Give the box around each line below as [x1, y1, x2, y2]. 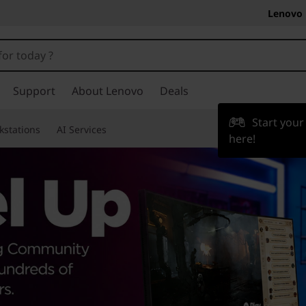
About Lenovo [72, 83, 143, 98]
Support [13, 83, 55, 98]
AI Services [57, 123, 107, 136]
